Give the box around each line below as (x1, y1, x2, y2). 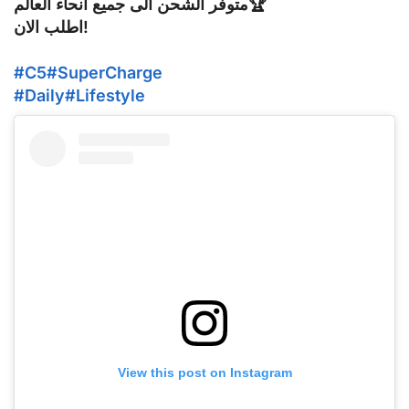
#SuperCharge (47, 62, 163, 82)
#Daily (14, 85, 65, 105)
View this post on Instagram (117, 364, 292, 380)
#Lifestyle (65, 85, 145, 105)
